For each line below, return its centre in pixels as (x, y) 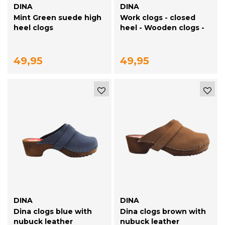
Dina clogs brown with (163, 212)
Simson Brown (147, 37)
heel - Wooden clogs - (162, 27)
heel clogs (33, 27)
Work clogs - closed (157, 17)
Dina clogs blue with (53, 212)
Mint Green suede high (58, 17)
